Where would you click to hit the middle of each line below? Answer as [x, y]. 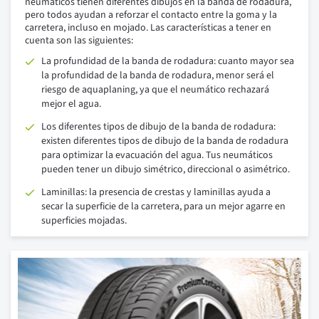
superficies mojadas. [84, 221]
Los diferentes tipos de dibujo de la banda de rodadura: [158, 127]
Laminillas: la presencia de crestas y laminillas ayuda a [156, 193]
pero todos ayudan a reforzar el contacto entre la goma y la [151, 15]
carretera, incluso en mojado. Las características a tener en [148, 28]
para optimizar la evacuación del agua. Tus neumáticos [157, 156]
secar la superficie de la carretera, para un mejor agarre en [163, 207]
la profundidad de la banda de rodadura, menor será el [158, 76]
